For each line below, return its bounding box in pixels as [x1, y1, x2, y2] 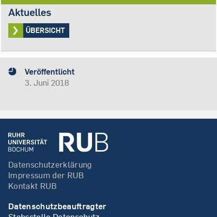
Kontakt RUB [8, 180, 57, 191]
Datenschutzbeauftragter [8, 201, 107, 212]
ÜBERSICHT [25, 25, 65, 35]
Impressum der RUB [8, 170, 84, 180]
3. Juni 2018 [24, 77, 69, 88]
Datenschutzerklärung [8, 159, 92, 170]
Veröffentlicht [24, 66, 75, 77]
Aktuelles [8, 5, 51, 18]
